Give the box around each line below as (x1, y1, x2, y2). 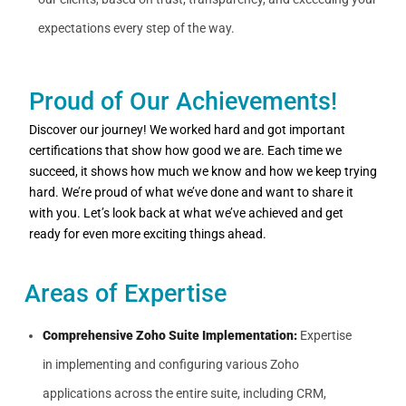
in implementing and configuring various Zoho (43, 357, 299, 372)
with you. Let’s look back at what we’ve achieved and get (29, 206, 343, 220)
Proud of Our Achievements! (29, 87, 337, 116)
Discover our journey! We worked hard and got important (29, 122, 345, 137)
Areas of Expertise (24, 279, 227, 308)
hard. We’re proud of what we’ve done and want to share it (29, 185, 353, 199)
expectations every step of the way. (38, 21, 235, 35)
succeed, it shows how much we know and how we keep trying (29, 164, 377, 179)
